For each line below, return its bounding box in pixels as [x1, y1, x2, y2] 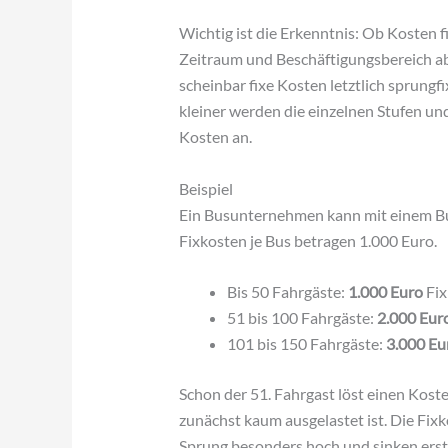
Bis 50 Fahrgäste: [226, 282, 348, 302]
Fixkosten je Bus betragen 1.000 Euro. [178, 230, 437, 250]
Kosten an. [178, 127, 252, 146]
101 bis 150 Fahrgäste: [226, 334, 386, 354]
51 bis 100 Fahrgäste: [226, 308, 377, 328]
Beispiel [178, 178, 233, 198]
